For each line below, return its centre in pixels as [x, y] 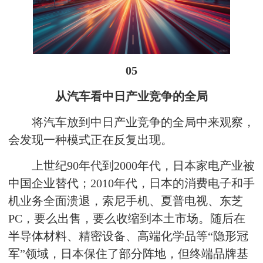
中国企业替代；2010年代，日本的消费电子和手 [131, 183]
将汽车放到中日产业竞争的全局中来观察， [143, 122]
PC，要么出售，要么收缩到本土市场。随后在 [127, 218]
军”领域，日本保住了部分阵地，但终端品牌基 [128, 254]
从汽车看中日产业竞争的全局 [131, 96]
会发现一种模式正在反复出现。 [90, 140]
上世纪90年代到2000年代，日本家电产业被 [143, 166]
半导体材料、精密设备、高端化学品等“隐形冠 [128, 236]
